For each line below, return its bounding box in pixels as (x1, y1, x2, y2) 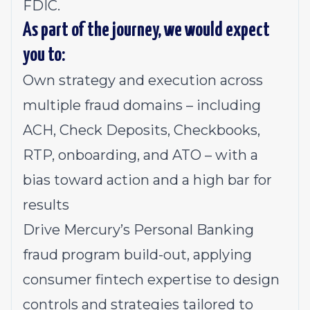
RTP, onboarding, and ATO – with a (23, 147, 258, 163)
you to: (23, 46, 65, 65)
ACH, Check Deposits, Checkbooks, (23, 122, 260, 138)
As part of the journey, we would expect (23, 21, 270, 40)
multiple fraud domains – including (23, 97, 261, 113)
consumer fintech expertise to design (23, 271, 280, 288)
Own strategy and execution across (23, 72, 263, 89)
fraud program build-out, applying (23, 246, 252, 263)
